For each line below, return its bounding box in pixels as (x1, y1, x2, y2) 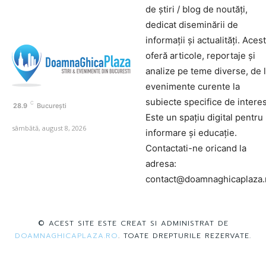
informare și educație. (145, 126, 237, 138)
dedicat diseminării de (145, 18, 238, 30)
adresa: (145, 157, 176, 169)
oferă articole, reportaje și (145, 49, 255, 61)
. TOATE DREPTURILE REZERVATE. (118, 230, 251, 241)
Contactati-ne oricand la (145, 142, 246, 154)
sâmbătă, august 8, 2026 (12, 123, 86, 133)
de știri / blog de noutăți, (145, 3, 248, 15)
